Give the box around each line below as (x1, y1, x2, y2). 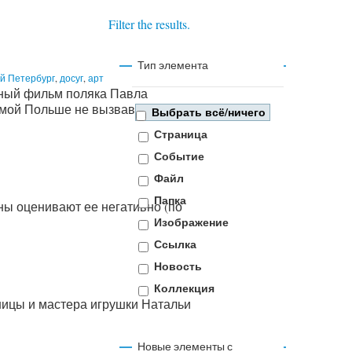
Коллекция (154, 280, 214, 297)
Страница (154, 126, 207, 143)
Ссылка (154, 236, 196, 253)
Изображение (154, 214, 229, 231)
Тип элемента (137, 58, 208, 73)
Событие (154, 148, 204, 165)
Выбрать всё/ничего (152, 104, 266, 121)
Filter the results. (108, 15, 190, 32)
